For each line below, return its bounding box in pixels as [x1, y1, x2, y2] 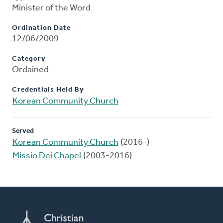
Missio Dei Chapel [12, 151, 81, 161]
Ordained [12, 65, 49, 75]
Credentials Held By [12, 86, 84, 94]
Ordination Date [12, 24, 71, 32]
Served [12, 127, 34, 135]
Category [12, 55, 46, 63]
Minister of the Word [12, 3, 91, 13]
